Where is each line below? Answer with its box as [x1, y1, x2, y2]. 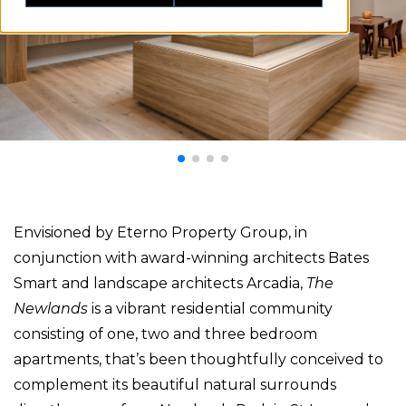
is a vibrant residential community [92, 299, 333, 317]
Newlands [14, 299, 92, 317]
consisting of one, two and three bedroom [14, 324, 317, 343]
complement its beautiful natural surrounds [14, 375, 336, 393]
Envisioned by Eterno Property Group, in [14, 223, 307, 241]
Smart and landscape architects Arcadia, [14, 274, 306, 292]
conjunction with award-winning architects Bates [14, 248, 369, 266]
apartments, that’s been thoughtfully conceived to [14, 350, 383, 368]
